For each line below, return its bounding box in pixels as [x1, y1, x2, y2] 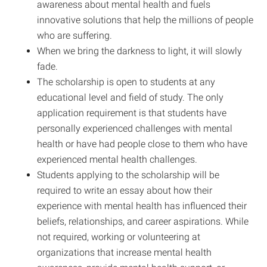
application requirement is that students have [37, 107, 227, 119]
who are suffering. [37, 29, 113, 41]
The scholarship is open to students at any [37, 76, 216, 88]
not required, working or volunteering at [37, 231, 201, 243]
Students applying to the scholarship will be [37, 169, 220, 181]
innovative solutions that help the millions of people [37, 14, 254, 26]
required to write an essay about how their [37, 184, 213, 196]
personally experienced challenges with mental [37, 122, 233, 134]
